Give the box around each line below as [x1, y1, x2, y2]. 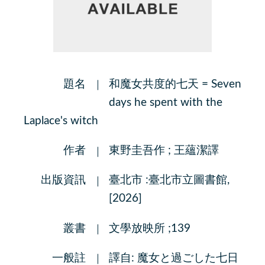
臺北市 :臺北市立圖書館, [108, 174, 230, 186]
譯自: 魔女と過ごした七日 [108, 252, 238, 264]
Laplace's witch [23, 115, 98, 127]
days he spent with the [108, 96, 222, 108]
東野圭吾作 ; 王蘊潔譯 [108, 145, 219, 157]
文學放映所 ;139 [108, 222, 190, 234]
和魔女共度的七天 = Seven [108, 78, 241, 90]
